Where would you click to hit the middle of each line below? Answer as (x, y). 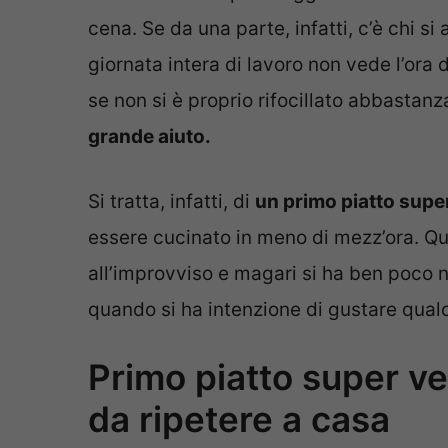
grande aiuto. (149, 137)
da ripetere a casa (239, 419)
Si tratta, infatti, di (171, 201)
